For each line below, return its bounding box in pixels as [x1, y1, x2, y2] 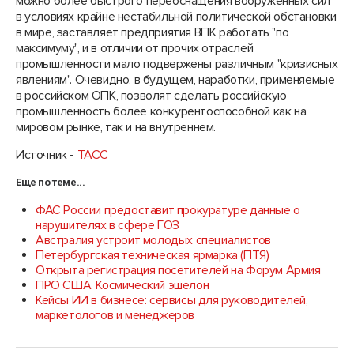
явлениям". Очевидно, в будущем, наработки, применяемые [16, 72, 335, 88]
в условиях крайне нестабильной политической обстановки [16, 9, 337, 24]
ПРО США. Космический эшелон [36, 277, 209, 293]
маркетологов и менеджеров [36, 307, 195, 323]
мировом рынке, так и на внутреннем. [16, 119, 217, 135]
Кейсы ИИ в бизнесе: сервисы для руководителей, [36, 292, 308, 308]
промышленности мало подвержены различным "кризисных [16, 56, 338, 72]
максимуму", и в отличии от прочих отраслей [16, 40, 254, 56]
